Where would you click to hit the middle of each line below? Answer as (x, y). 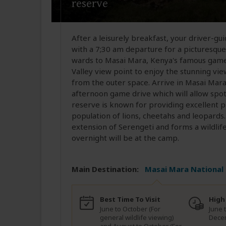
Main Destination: (105, 169)
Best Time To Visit (130, 200)
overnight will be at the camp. (125, 138)
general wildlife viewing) (137, 218)
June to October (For (130, 209)
